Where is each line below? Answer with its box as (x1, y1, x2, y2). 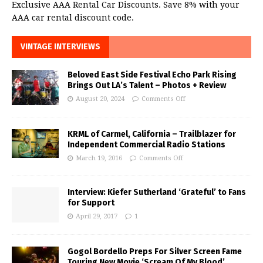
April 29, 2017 (76, 212, 117, 220)
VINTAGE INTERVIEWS (21, 41, 100, 52)
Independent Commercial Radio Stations (68, 139, 225, 150)
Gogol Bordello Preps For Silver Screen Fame (68, 246, 242, 257)
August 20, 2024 (76, 95, 124, 103)
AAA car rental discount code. (12, 12, 134, 22)
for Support (68, 197, 114, 208)
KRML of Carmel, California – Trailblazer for (68, 129, 236, 139)
